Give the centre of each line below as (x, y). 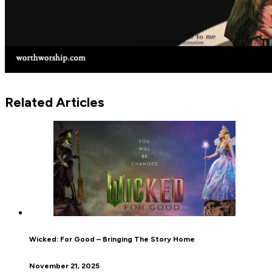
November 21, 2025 (64, 266)
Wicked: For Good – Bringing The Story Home (112, 239)
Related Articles (54, 103)
